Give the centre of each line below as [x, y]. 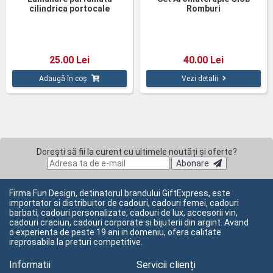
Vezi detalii [200, 79]
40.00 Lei [204, 60]
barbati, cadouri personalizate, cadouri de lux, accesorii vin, [123, 213]
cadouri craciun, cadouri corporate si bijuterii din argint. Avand [129, 222]
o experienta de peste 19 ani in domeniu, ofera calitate [115, 232]
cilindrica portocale [69, 9]
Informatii [30, 265]
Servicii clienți [166, 265]
